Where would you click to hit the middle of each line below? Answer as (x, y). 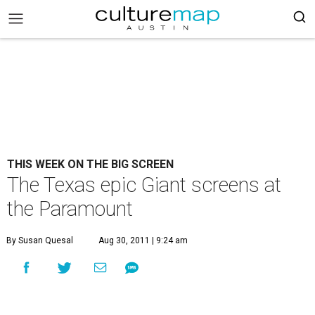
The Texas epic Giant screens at (144, 185)
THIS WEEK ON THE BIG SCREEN (90, 164)
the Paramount (70, 209)
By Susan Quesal (40, 240)
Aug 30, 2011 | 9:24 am (143, 240)
